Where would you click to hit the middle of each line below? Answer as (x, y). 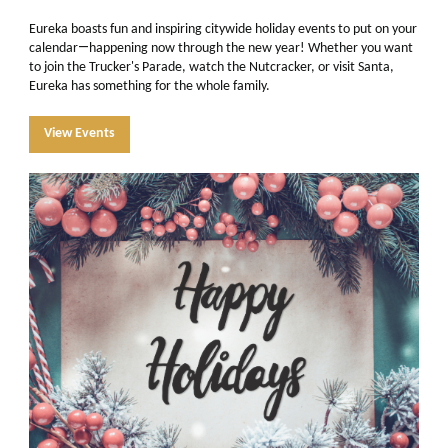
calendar (53, 48)
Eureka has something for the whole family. (149, 86)
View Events (79, 133)
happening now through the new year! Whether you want (251, 48)
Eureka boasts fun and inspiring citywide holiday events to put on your (223, 29)
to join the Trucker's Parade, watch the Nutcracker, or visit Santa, (211, 67)
